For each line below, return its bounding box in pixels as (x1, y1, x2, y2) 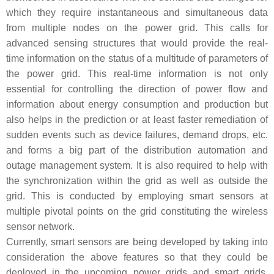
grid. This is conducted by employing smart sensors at (6, 191, 268, 202)
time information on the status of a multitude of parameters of (6, 53, 268, 64)
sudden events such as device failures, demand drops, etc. (6, 130, 268, 141)
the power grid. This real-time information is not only (6, 68, 268, 80)
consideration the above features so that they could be (6, 252, 268, 263)
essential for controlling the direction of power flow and (6, 84, 268, 95)
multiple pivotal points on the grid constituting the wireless (6, 206, 268, 217)
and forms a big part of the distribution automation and (6, 145, 268, 156)
